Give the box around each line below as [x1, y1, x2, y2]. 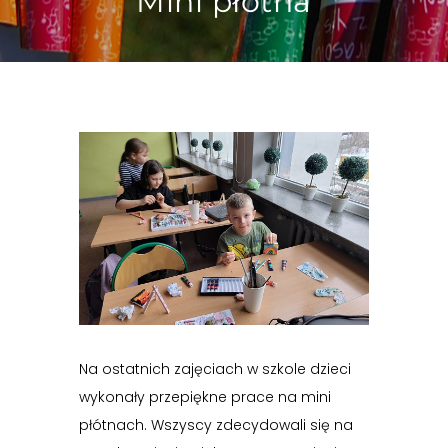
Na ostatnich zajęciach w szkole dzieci [79, 359, 351, 380]
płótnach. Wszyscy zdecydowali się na [79, 415, 353, 436]
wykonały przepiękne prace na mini [79, 387, 331, 408]
